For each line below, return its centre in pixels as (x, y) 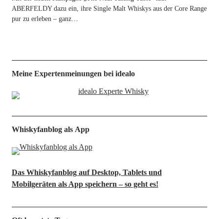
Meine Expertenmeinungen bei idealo (73, 74)
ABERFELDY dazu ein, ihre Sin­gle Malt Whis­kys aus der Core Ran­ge (109, 9)
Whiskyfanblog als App (50, 129)
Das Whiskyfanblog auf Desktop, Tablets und (87, 172)
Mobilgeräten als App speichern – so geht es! (85, 184)
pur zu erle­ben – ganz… (45, 19)
